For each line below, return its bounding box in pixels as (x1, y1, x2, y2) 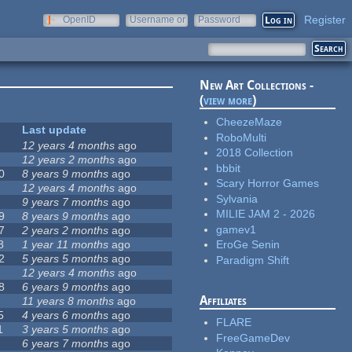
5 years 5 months (22, 252, 109, 266)
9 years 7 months (22, 196, 109, 209)
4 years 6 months (22, 309, 109, 322)
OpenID (63, 14, 96, 25)
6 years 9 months (22, 280, 109, 294)
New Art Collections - (200, 78, 314, 93)
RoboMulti (216, 130, 267, 144)
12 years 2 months (22, 153, 115, 167)
